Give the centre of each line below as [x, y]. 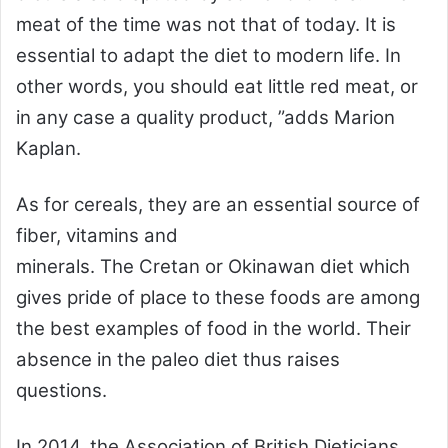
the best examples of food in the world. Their [213, 329]
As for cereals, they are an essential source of [218, 205]
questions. [61, 391]
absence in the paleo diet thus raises [178, 360]
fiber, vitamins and [97, 236]
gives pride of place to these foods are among [218, 298]
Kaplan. [48, 149]
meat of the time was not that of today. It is [206, 25]
